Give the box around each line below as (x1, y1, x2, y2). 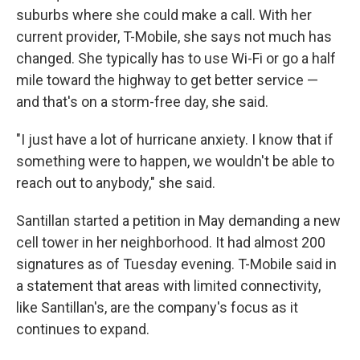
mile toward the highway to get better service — (16, 72, 318, 88)
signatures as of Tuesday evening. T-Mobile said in (16, 256, 337, 272)
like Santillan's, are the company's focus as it (16, 299, 298, 316)
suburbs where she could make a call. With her (16, 6, 312, 23)
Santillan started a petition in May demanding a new (16, 212, 341, 229)
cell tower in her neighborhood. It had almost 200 (16, 234, 325, 251)
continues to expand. (16, 321, 149, 337)
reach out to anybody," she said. (16, 174, 215, 191)
